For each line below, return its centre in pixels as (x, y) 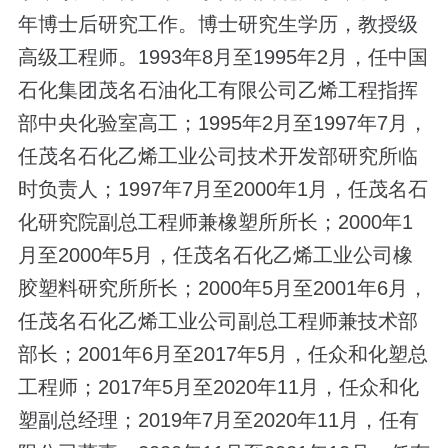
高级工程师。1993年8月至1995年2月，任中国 (222, 57)
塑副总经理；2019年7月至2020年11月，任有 (218, 420)
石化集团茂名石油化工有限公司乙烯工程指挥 (217, 90)
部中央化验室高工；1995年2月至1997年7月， (222, 123)
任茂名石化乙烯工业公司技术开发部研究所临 (217, 156)
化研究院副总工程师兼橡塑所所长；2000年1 (215, 222)
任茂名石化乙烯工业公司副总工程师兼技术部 (217, 321)
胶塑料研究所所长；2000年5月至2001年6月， (222, 288)
